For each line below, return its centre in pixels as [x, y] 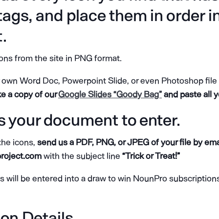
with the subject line [82, 156]
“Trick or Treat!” [150, 156]
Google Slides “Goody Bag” [110, 94]
